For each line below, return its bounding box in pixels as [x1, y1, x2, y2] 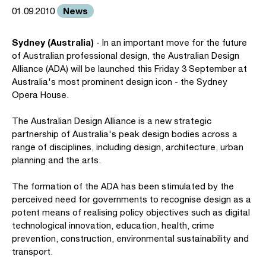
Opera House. [12, 90, 69, 100]
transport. [12, 246, 53, 256]
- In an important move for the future [94, 37, 247, 47]
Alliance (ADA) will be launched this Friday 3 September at [12, 64, 247, 74]
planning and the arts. [12, 155, 101, 165]
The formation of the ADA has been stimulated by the [12, 181, 234, 191]
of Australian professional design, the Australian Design [12, 50, 239, 61]
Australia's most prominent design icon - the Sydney [12, 77, 227, 87]
